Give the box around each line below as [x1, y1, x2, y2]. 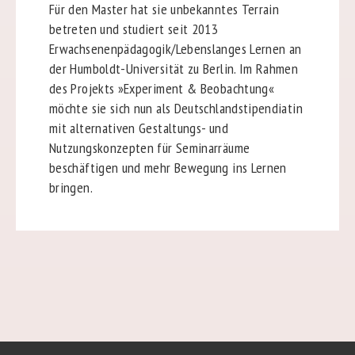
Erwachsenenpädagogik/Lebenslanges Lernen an [48, 39, 302, 58]
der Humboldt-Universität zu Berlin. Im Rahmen [48, 59, 299, 78]
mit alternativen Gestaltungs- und [48, 118, 228, 137]
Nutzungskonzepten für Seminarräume [48, 138, 250, 157]
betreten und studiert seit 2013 [48, 19, 219, 38]
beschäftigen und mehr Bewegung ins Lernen [48, 158, 287, 177]
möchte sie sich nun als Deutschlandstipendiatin [48, 98, 303, 117]
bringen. [48, 177, 93, 197]
